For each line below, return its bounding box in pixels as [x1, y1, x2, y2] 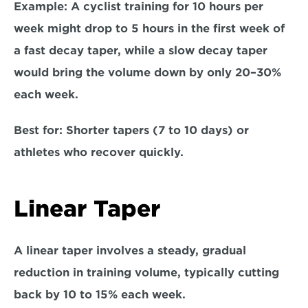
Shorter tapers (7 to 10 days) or [63, 124, 249, 137]
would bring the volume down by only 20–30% [14, 66, 281, 79]
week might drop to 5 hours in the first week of [14, 22, 285, 35]
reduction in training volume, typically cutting [14, 266, 279, 279]
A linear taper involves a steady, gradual [14, 244, 246, 257]
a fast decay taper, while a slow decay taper [14, 44, 267, 57]
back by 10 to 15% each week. [14, 288, 192, 301]
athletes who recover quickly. [14, 146, 190, 159]
